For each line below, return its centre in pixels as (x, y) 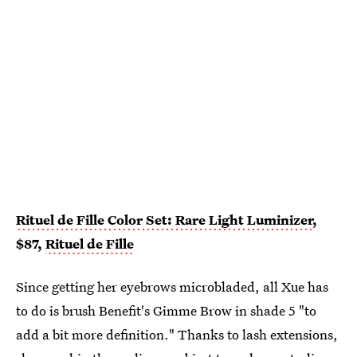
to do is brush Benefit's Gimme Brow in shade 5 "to (166, 310)
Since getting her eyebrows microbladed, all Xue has (172, 286)
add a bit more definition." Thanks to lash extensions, (177, 334)
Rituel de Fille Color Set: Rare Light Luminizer (164, 219)
